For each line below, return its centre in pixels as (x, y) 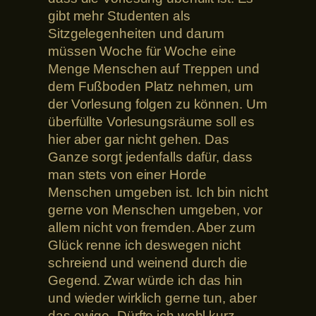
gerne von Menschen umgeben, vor (155, 209)
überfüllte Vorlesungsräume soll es (151, 121)
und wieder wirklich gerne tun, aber (152, 298)
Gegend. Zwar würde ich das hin (145, 280)
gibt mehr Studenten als (119, 16)
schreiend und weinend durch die (148, 262)
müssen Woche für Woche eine (142, 51)
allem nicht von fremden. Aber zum (152, 227)
